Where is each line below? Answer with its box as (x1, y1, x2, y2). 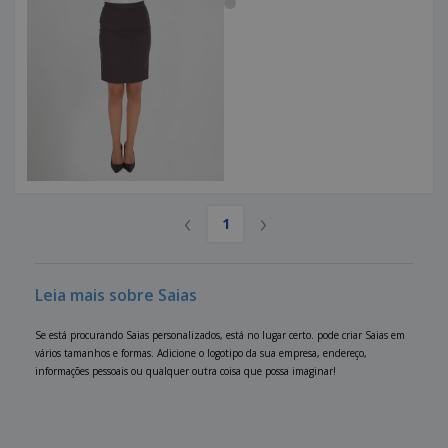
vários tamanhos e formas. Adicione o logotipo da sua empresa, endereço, (35, 346, 367, 361)
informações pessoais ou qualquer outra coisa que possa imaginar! (35, 364, 336, 379)
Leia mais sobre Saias (35, 284, 197, 307)
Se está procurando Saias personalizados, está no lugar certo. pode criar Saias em (35, 328, 405, 343)
